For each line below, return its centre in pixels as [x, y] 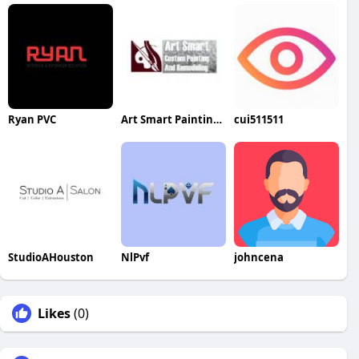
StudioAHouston [51, 257]
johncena [258, 257]
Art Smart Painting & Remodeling [217, 119]
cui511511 [258, 119]
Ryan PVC [32, 119]
